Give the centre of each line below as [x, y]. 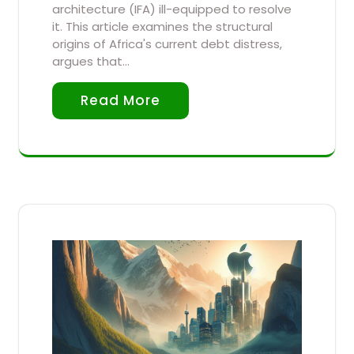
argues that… [91, 62]
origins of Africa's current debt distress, [167, 44]
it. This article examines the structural [162, 27]
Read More [121, 101]
